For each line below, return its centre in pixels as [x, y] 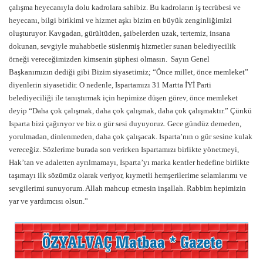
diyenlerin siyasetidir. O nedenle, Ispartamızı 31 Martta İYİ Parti [110, 85]
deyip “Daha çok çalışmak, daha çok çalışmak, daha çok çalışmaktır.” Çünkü [130, 111]
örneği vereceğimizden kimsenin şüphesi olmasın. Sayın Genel [109, 59]
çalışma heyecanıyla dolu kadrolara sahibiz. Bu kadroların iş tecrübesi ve [125, 8]
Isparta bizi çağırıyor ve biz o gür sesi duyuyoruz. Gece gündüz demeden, [125, 124]
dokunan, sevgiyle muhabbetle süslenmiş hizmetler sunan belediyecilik [122, 46]
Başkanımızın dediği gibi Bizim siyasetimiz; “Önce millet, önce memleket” [129, 72]
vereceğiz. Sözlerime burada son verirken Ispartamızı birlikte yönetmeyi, [124, 150]
